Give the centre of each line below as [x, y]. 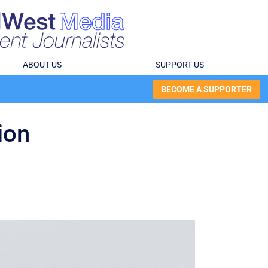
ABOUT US [42, 65]
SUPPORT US [180, 65]
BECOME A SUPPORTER [206, 89]
